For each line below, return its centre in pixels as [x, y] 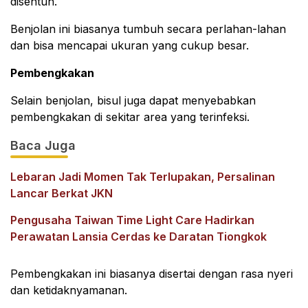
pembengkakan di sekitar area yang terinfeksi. [130, 117]
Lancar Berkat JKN [62, 193]
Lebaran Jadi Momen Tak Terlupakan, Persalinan [143, 177]
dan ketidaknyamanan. [69, 290]
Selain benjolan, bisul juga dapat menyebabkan [133, 100]
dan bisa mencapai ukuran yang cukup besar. [130, 45]
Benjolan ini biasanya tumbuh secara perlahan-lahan [148, 29]
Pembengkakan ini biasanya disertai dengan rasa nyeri [152, 274]
